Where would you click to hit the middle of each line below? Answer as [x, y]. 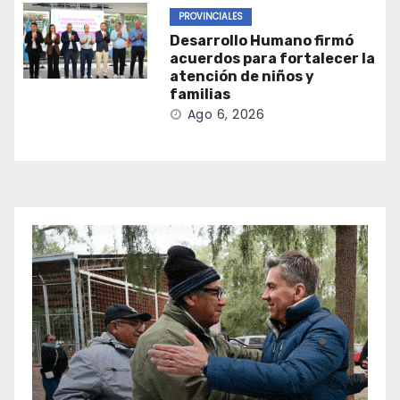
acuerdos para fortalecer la [272, 59]
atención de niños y [242, 77]
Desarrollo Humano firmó [261, 41]
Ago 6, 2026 [226, 115]
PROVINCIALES [210, 17]
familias [200, 95]
